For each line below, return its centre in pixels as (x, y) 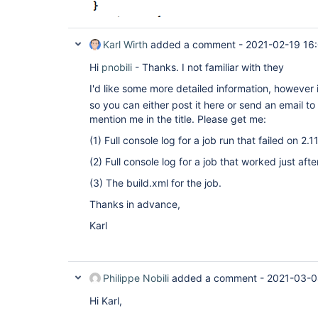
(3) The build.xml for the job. (155, 182)
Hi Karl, (106, 300)
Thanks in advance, (135, 204)
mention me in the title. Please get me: (178, 119)
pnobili (117, 67)
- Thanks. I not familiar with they (208, 67)
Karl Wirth (125, 44)
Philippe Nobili (136, 278)
